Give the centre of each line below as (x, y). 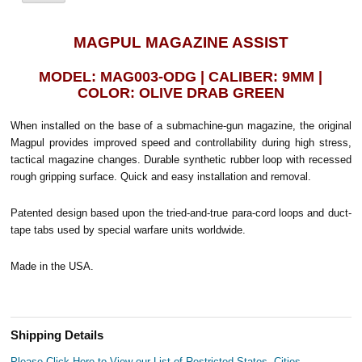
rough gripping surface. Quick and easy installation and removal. (161, 176)
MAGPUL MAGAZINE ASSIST (181, 42)
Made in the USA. (53, 266)
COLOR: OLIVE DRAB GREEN (181, 93)
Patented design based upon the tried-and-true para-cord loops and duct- (181, 213)
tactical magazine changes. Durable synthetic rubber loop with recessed (181, 159)
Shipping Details (57, 335)
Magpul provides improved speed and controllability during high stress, (181, 142)
